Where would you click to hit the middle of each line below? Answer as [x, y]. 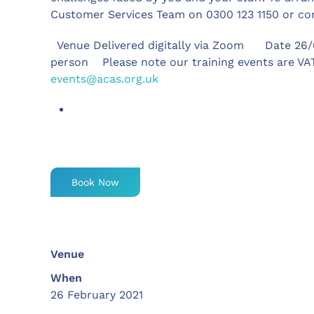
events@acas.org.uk [104, 78]
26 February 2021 [97, 294]
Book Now [95, 182]
